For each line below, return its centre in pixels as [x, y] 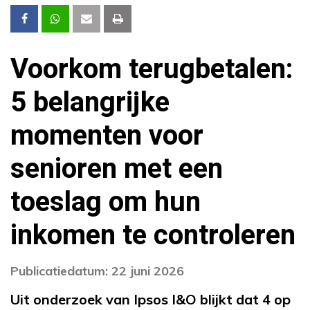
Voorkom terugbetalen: [152, 70]
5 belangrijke [90, 103]
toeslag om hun [106, 203]
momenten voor [107, 136]
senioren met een [117, 170]
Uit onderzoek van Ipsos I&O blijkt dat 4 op [151, 300]
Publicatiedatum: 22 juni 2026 [97, 271]
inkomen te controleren [153, 236]
